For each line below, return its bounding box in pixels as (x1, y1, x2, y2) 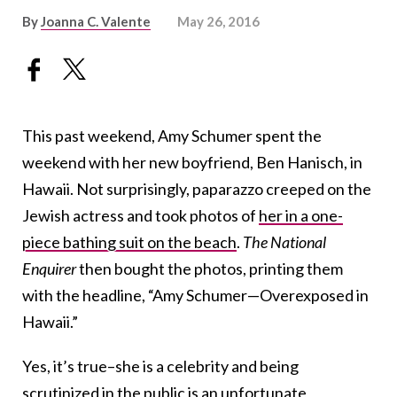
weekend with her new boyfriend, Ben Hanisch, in (22, 152, 362, 173)
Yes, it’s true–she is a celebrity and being (22, 356, 299, 377)
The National (243, 232, 326, 253)
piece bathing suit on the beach (22, 232, 237, 253)
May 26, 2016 (177, 13, 260, 29)
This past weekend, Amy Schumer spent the (22, 126, 322, 146)
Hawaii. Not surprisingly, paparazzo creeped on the (22, 179, 371, 199)
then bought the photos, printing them (79, 259, 343, 279)
